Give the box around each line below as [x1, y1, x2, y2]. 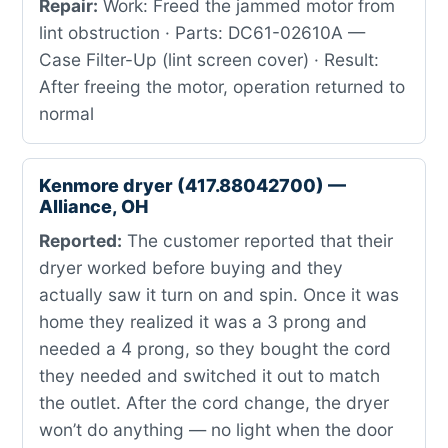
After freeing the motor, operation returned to [39, 76, 405, 97]
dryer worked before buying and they [39, 257, 343, 278]
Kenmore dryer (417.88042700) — [39, 175, 346, 196]
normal [39, 103, 94, 124]
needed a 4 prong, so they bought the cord [39, 338, 391, 359]
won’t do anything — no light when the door [39, 419, 393, 440]
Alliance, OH [39, 196, 148, 217]
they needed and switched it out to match [39, 365, 380, 386]
